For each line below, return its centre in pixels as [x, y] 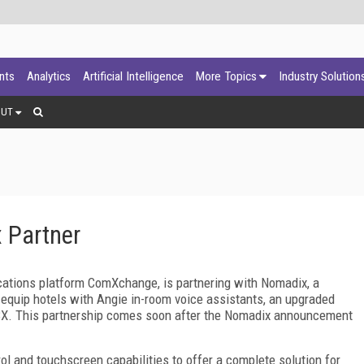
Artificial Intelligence [133, 76]
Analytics [49, 76]
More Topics [226, 76]
